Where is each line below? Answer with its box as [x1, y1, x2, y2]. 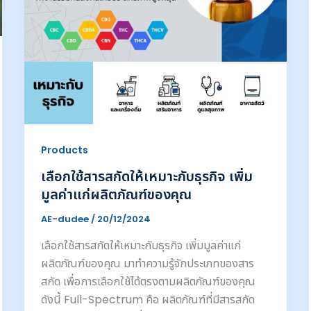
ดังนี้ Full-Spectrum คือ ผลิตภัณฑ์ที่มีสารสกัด [40, 292, 255, 308]
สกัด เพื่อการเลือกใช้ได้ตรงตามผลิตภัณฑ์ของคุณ [40, 274, 255, 290]
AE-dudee [40, 212, 91, 226]
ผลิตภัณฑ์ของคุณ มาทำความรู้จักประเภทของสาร [40, 255, 254, 272]
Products [40, 142, 88, 157]
